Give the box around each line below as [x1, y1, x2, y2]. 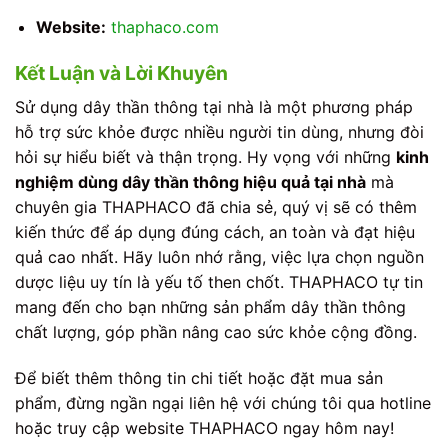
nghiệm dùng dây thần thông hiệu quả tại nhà [15, 171, 366, 192]
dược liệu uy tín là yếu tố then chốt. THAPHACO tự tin [15, 271, 423, 292]
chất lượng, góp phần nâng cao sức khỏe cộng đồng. [15, 321, 417, 342]
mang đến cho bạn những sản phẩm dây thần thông [15, 296, 406, 317]
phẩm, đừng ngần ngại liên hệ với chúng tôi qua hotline [15, 392, 431, 413]
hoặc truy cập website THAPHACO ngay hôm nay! [15, 417, 394, 438]
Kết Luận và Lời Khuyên [15, 61, 228, 86]
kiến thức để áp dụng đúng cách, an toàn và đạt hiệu [15, 221, 415, 242]
